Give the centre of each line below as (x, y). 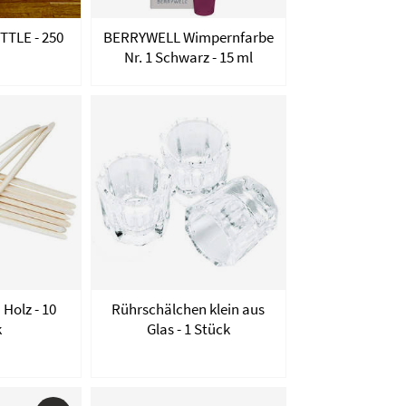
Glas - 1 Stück (188, 329)
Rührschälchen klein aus (188, 309)
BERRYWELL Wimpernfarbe (188, 37)
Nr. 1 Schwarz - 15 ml (188, 57)
